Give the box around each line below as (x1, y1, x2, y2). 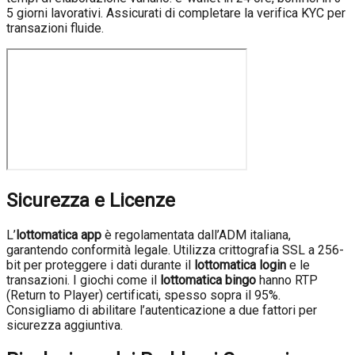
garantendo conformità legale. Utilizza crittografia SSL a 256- (6, 242, 344, 258)
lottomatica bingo (160, 272, 256, 288)
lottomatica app (16, 227, 101, 242)
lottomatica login (194, 257, 286, 273)
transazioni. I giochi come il (6, 272, 160, 288)
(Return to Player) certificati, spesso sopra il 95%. (6, 287, 281, 303)
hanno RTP (256, 272, 318, 288)
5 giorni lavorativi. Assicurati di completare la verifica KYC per (6, 6, 345, 21)
